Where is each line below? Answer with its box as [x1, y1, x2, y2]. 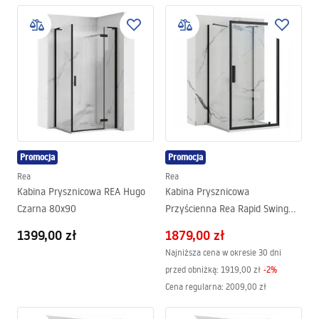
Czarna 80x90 [17, 202, 76, 215]
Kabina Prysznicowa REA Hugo [17, 185, 145, 198]
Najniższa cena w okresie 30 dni [165, 247, 281, 258]
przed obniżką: [165, 264, 219, 275]
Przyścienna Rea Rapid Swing [165, 202, 288, 215]
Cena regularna [165, 281, 221, 292]
